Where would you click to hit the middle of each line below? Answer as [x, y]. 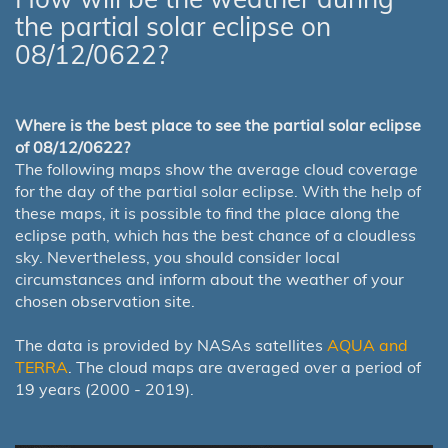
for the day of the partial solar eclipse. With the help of [218, 190]
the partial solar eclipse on [173, 26]
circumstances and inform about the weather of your [209, 278]
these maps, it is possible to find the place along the [207, 212]
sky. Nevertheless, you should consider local [177, 256]
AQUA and [367, 344]
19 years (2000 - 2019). [104, 388]
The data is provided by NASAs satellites [171, 344]
